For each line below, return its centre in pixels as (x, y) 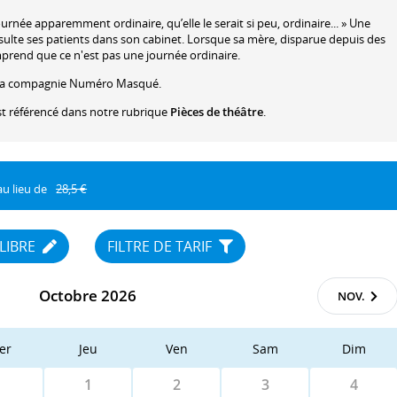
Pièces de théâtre (217, 112)
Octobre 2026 (87, 296)
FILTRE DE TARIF (162, 247)
